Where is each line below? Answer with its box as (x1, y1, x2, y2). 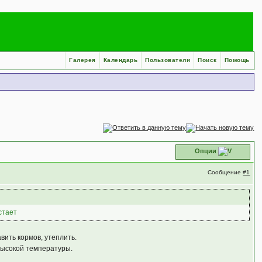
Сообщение (208, 169, 243, 175)
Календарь (103, 57, 138, 63)
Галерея (69, 57, 96, 63)
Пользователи (145, 57, 191, 63)
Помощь (224, 57, 250, 63)
